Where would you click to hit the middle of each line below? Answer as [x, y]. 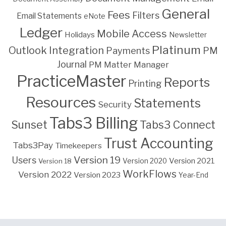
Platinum [176, 50]
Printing [145, 84]
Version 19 [97, 160]
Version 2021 [192, 161]
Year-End [193, 175]
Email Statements [49, 16]
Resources [61, 103]
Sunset [29, 125]
